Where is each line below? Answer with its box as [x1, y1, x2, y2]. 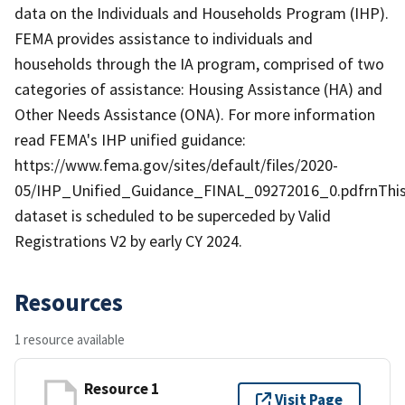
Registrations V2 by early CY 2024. [14, 230, 242, 251]
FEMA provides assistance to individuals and [14, 27, 313, 49]
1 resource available [14, 330, 125, 348]
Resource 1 [84, 379, 159, 400]
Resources [14, 286, 123, 317]
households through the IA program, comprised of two [14, 52, 384, 74]
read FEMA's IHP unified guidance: [14, 128, 246, 150]
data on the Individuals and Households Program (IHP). [14, 2, 389, 24]
